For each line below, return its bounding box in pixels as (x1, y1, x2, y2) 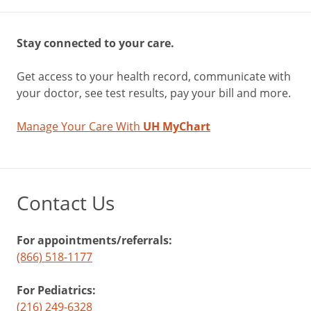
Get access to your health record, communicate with (17, 69, 291, 84)
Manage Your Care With (17, 119, 143, 134)
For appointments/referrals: (17, 233, 172, 248)
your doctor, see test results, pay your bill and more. (17, 85, 291, 101)
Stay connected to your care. (17, 35, 174, 51)
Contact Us (17, 190, 115, 216)
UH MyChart (143, 119, 210, 134)
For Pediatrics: (17, 283, 96, 298)
